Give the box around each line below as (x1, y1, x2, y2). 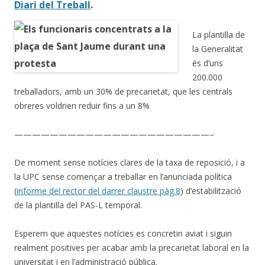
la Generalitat (192, 43, 243, 54)
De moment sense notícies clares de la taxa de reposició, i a (14, 156, 245, 168)
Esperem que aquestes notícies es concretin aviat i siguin (14, 227, 232, 239)
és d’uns (192, 57, 223, 69)
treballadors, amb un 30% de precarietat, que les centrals (14, 85, 232, 97)
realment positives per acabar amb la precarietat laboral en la (14, 241, 249, 253)
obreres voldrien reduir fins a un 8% (14, 99, 150, 111)
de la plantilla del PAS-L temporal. (14, 199, 142, 211)
